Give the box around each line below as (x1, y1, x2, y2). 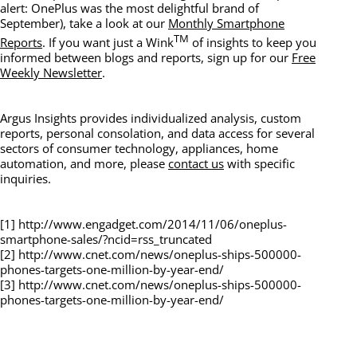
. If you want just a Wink (42, 33, 174, 50)
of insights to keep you (189, 33, 316, 50)
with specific (224, 155, 295, 171)
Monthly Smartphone (168, 14, 284, 31)
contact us (168, 155, 224, 171)
